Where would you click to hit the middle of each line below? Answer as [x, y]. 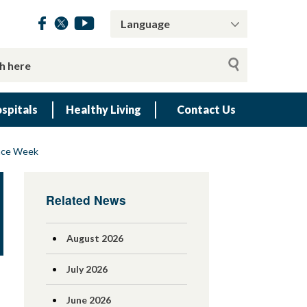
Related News [86, 200]
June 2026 [88, 300]
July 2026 [87, 269]
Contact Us [206, 109]
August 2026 [95, 238]
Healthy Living [103, 109]
